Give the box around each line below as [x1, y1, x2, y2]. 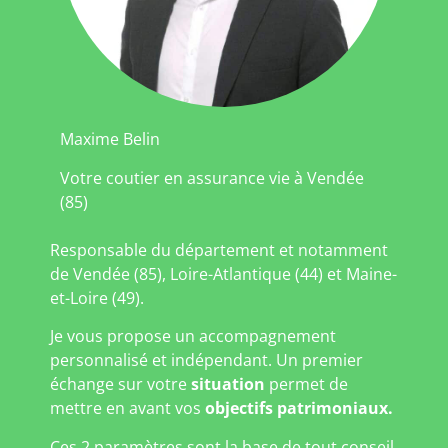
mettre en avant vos [50, 397, 205, 420]
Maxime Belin [60, 128, 164, 151]
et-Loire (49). [50, 286, 144, 309]
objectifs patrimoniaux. [205, 397, 393, 420]
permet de [265, 373, 348, 396]
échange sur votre [50, 373, 187, 396]
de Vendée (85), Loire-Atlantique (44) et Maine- [50, 262, 397, 285]
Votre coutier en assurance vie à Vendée [60, 166, 364, 189]
